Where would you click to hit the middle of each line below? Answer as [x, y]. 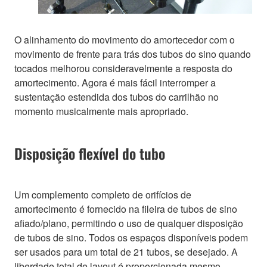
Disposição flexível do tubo [90, 153]
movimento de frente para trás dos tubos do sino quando [133, 54]
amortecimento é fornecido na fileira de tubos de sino [126, 209]
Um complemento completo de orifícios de [103, 195]
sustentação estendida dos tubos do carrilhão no [117, 97]
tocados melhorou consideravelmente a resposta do [123, 69]
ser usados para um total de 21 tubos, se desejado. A [126, 252]
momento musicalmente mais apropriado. [101, 111]
